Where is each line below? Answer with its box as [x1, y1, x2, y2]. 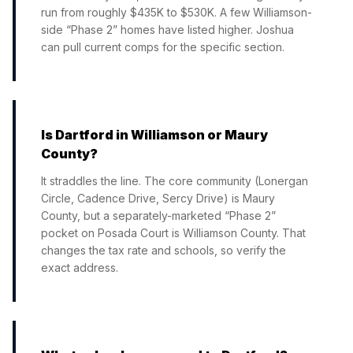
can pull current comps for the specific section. [41, 40, 284, 54]
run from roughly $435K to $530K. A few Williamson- [41, 6, 312, 19]
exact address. [41, 261, 118, 274]
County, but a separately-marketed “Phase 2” [41, 209, 276, 222]
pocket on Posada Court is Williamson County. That [41, 226, 306, 240]
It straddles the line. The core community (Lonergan [41, 174, 308, 188]
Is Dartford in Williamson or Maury [41, 127, 268, 143]
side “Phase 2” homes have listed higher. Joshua [41, 23, 294, 36]
